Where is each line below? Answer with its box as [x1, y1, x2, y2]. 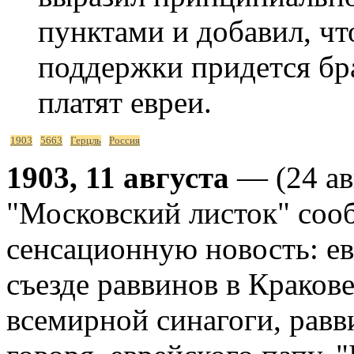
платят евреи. [38, 85, 212, 119]
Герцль [70, 134, 101, 146]
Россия [109, 134, 140, 146]
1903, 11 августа [6, 160, 229, 194]
